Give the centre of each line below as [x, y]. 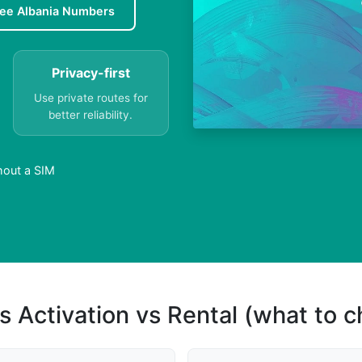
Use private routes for [90, 98]
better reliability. [91, 115]
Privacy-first [90, 73]
